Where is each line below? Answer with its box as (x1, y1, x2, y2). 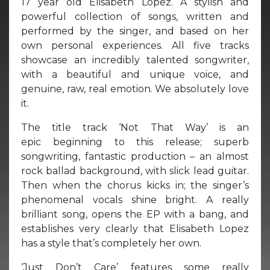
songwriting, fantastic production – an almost (21, 150, 249, 162)
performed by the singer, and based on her (21, 25, 249, 37)
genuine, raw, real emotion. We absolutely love (21, 83, 249, 95)
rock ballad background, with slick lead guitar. (21, 165, 249, 177)
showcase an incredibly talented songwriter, (21, 54, 249, 66)
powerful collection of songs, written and (21, 10, 249, 22)
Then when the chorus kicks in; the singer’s (21, 179, 249, 191)
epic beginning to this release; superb (21, 136, 249, 148)
